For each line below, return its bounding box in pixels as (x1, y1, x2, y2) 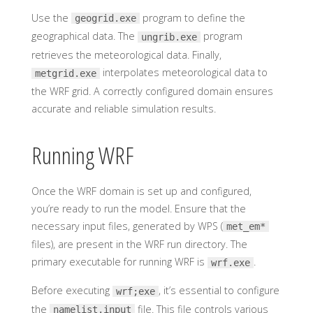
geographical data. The (31, 29, 138, 43)
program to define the (139, 10, 245, 24)
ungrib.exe (140, 31, 197, 43)
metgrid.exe (34, 67, 96, 79)
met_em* (226, 221, 265, 233)
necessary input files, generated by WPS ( (31, 219, 223, 233)
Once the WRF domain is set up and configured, (31, 184, 252, 198)
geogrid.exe (74, 13, 136, 24)
